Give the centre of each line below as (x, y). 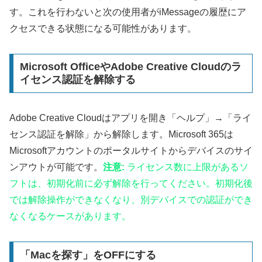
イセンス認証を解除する (77, 80)
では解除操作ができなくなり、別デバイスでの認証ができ (131, 200)
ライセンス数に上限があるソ (187, 167)
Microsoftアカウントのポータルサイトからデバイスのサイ (131, 151)
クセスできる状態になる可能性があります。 (103, 28)
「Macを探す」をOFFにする (88, 255)
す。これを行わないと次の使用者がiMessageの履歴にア (128, 12)
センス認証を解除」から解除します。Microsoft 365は (121, 135)
